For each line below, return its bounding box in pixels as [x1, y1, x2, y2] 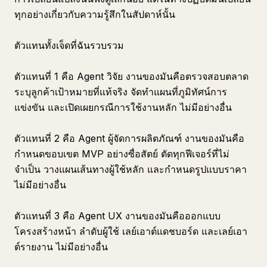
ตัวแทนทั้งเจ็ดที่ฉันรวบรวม [14, 39, 124, 51]
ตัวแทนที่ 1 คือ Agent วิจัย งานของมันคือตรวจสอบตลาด [14, 70, 249, 82]
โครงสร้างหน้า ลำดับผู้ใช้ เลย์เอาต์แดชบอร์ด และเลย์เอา [14, 225, 247, 237]
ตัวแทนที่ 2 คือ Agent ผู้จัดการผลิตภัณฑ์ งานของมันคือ [14, 132, 244, 144]
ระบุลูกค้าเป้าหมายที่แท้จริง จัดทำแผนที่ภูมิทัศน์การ [14, 86, 227, 98]
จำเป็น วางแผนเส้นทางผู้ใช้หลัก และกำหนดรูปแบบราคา [14, 163, 247, 175]
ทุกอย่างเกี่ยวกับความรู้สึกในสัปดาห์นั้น [14, 8, 175, 20]
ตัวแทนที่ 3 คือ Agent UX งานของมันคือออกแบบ [14, 210, 221, 222]
